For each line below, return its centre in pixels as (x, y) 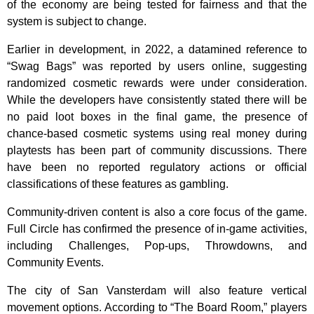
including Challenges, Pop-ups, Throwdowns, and (157, 246)
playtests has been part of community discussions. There (157, 150)
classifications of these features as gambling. (118, 184)
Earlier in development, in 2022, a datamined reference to (157, 49)
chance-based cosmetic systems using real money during (157, 134)
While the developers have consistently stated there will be (157, 100)
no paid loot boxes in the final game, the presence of (157, 117)
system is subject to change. (77, 21)
